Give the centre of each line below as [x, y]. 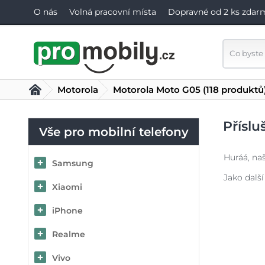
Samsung [73, 163]
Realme [69, 234]
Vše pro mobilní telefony [114, 132]
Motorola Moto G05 [157, 90]
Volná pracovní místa [113, 12]
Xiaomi [67, 187]
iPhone [67, 211]
